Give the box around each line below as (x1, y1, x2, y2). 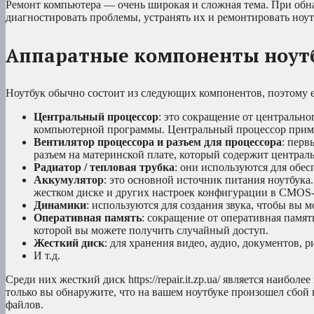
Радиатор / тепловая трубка (34, 161, 175, 173)
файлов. (6, 298, 43, 310)
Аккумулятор (34, 173, 104, 186)
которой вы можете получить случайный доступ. (34, 224, 268, 236)
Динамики (34, 198, 86, 211)
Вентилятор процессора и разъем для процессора (34, 135, 282, 148)
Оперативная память (34, 211, 142, 224)
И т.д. (34, 249, 60, 261)
